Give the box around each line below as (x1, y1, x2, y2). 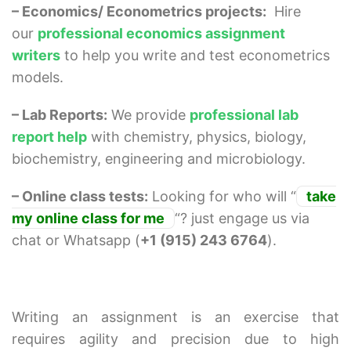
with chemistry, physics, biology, (87, 128, 306, 146)
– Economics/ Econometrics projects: (12, 3, 266, 20)
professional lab (190, 107, 299, 124)
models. (12, 69, 63, 86)
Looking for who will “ (148, 188, 296, 205)
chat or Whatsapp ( (12, 232, 140, 249)
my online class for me (12, 210, 165, 227)
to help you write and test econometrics (60, 47, 330, 64)
